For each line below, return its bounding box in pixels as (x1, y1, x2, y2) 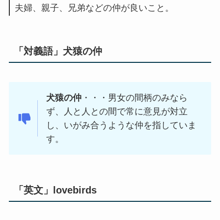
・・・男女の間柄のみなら (82, 93, 188, 103)
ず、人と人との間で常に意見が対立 (46, 107, 188, 117)
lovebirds (53, 185, 100, 196)
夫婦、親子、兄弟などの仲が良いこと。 (14, 2, 174, 13)
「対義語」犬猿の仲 (13, 46, 112, 56)
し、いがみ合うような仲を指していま (46, 120, 197, 131)
